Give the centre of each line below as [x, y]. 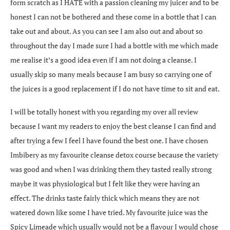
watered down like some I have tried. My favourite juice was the [109, 212]
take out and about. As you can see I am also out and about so [107, 31]
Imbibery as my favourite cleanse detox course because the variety [114, 155]
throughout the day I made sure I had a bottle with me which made [114, 45]
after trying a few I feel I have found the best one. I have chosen [109, 140]
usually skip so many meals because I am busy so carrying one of [111, 74]
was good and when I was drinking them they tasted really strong [111, 169]
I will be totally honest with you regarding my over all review [104, 111]
